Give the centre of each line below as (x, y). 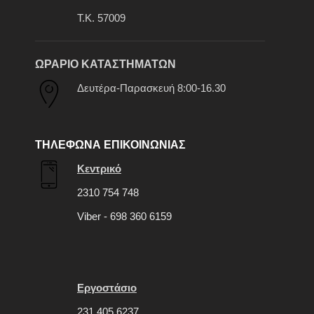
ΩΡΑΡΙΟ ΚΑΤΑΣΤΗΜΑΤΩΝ (105, 64)
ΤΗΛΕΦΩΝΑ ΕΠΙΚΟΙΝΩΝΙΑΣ (110, 144)
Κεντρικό (99, 168)
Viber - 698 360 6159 (124, 216)
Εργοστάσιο (107, 287)
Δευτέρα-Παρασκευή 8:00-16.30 (151, 88)
